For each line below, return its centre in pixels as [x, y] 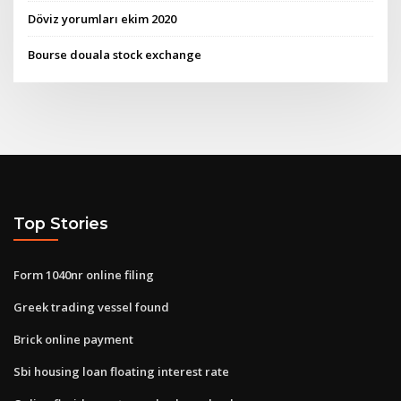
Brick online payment [73, 339]
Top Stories [61, 224]
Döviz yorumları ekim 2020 [102, 19]
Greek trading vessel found [91, 307]
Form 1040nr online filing [84, 274]
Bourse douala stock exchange [115, 54]
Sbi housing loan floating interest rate [121, 371]
